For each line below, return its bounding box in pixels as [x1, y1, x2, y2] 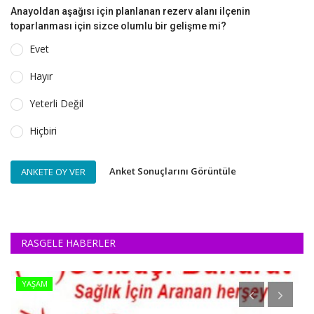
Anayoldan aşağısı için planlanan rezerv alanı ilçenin [11, 5, 250, 17]
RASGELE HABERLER [21, 235, 116, 250]
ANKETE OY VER [21, 165, 86, 178]
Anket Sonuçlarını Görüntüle [109, 165, 236, 178]
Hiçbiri [29, 123, 57, 137]
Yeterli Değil [29, 96, 83, 110]
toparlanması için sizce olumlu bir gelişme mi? [11, 20, 226, 32]
